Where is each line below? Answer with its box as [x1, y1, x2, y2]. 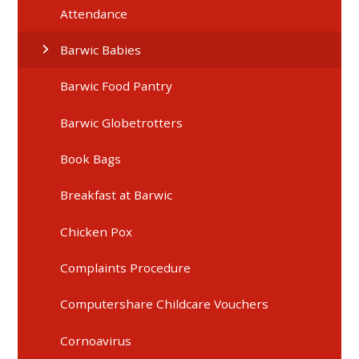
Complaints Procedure [60, 260, 192, 276]
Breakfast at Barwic [60, 187, 173, 204]
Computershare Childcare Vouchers [60, 296, 269, 313]
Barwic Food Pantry [60, 78, 173, 95]
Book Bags [60, 151, 122, 167]
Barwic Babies [60, 41, 142, 58]
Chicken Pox [60, 223, 133, 240]
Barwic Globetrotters [60, 114, 184, 131]
